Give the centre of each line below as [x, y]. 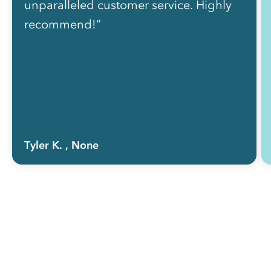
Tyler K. [43, 145]
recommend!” [63, 24]
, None [82, 145]
